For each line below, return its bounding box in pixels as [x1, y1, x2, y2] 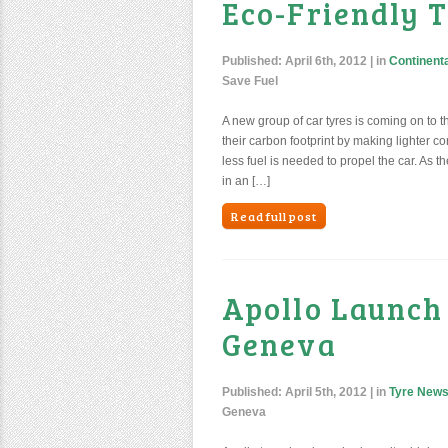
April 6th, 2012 [285, 54, 367, 68]
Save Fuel [222, 74, 278, 88]
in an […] [222, 174, 270, 188]
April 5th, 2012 [285, 385, 367, 399]
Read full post [231, 208, 317, 224]
